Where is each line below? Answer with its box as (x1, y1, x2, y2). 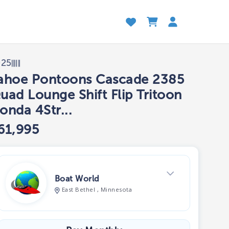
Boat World (55, 174, 100, 184)
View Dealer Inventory (51, 216, 127, 225)
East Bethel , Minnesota (62, 186, 132, 194)
